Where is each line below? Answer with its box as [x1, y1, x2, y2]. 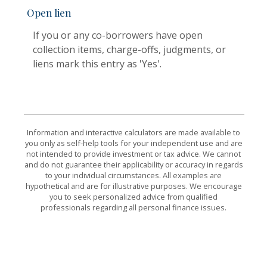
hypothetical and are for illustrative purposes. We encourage [25, 180, 242, 191]
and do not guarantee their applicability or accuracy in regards [24, 159, 243, 170]
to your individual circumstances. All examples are [45, 169, 222, 181]
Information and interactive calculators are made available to [27, 126, 240, 138]
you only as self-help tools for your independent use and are [24, 137, 243, 148]
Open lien [27, 6, 72, 20]
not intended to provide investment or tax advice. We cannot [26, 148, 241, 159]
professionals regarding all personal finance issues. [41, 201, 226, 213]
